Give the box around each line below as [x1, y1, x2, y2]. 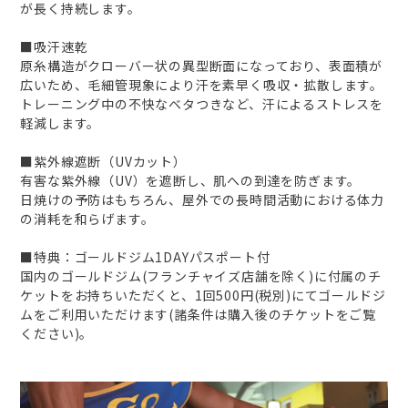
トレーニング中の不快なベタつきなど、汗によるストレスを [20, 95, 384, 114]
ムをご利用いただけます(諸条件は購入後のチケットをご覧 [20, 305, 377, 324]
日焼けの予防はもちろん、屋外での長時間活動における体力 [20, 190, 385, 209]
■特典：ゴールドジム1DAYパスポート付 [20, 248, 270, 267]
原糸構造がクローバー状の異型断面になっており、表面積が [20, 56, 383, 76]
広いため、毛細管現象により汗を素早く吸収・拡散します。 [20, 76, 384, 95]
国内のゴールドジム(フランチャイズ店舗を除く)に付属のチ [20, 267, 382, 286]
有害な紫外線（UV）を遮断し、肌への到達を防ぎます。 [20, 171, 362, 190]
